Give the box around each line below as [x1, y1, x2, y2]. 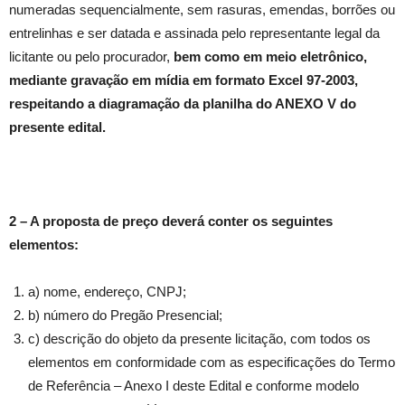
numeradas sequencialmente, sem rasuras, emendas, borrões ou [9, 2, 395, 18]
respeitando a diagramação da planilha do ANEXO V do [9, 96, 356, 112]
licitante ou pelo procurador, [9, 49, 174, 65]
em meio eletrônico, [243, 49, 367, 65]
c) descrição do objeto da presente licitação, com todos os [28, 331, 371, 347]
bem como [174, 49, 240, 65]
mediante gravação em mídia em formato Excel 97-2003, [9, 72, 358, 89]
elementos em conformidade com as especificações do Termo [28, 354, 395, 371]
